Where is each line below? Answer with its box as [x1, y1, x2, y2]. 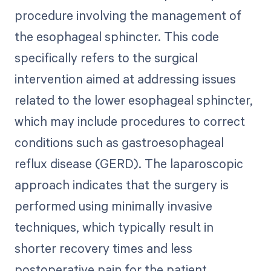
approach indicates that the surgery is [14, 176, 229, 194]
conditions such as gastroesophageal [14, 134, 224, 151]
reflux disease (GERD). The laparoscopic [14, 155, 243, 172]
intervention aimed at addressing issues [14, 70, 236, 88]
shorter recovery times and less [14, 240, 192, 257]
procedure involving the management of [14, 7, 241, 24]
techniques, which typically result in [14, 218, 214, 236]
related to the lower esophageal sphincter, [14, 91, 253, 109]
